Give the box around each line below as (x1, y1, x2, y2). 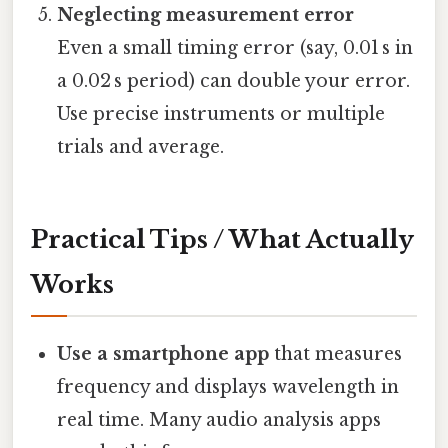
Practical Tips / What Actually (31, 224, 414, 254)
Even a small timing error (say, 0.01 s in (57, 36, 414, 59)
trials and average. (57, 135, 225, 158)
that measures (269, 342, 403, 365)
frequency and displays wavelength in (57, 375, 400, 398)
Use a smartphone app (57, 342, 270, 365)
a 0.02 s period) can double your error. (57, 69, 411, 92)
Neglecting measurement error (57, 3, 355, 26)
